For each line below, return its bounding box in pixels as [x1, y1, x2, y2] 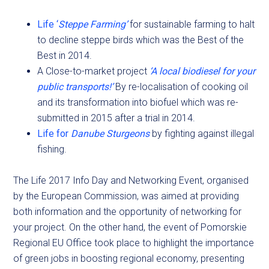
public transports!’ [37, 81, 113, 92]
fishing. [37, 144, 67, 155]
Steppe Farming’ [58, 19, 128, 30]
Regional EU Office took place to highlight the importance [13, 237, 255, 249]
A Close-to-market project [37, 65, 150, 77]
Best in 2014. [37, 50, 92, 61]
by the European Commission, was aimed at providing [13, 190, 240, 202]
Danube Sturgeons [71, 128, 150, 139]
